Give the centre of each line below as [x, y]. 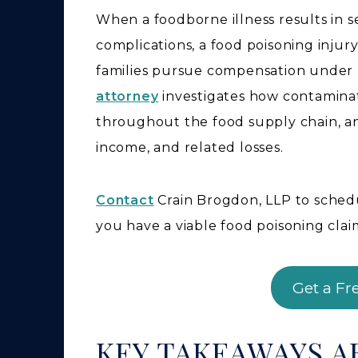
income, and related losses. [190, 147]
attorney [127, 96]
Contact [125, 200]
